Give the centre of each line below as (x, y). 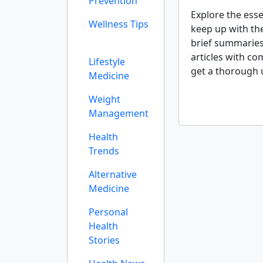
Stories (104, 240)
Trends (104, 151)
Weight (104, 99)
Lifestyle (107, 62)
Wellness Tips (119, 24)
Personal (108, 212)
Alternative (113, 174)
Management (119, 113)
